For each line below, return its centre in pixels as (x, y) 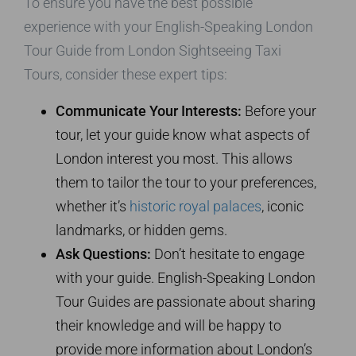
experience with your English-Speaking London (168, 27)
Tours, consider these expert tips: (126, 75)
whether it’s (93, 207)
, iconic (282, 207)
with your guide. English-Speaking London (186, 278)
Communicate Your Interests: (149, 111)
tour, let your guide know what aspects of (183, 135)
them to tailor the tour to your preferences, (186, 183)
